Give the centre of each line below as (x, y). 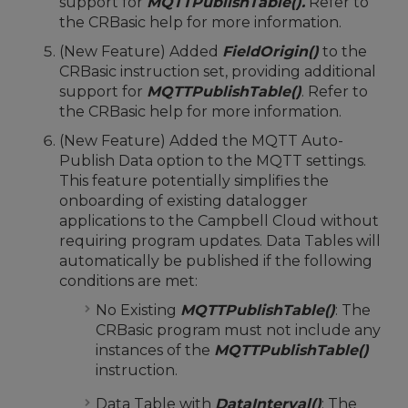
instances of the (155, 350)
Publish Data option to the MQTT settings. (213, 161)
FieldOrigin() (270, 51)
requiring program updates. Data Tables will (220, 241)
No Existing (138, 310)
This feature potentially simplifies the (194, 181)
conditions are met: (128, 281)
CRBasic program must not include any (238, 330)
